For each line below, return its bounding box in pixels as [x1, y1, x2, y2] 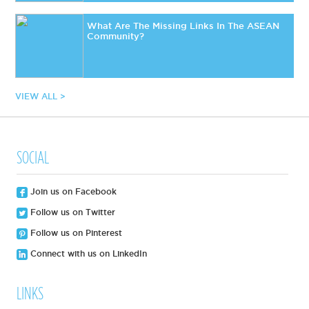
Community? [87, 31, 145, 41]
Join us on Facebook [28, 186, 117, 196]
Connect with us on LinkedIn [28, 248, 148, 258]
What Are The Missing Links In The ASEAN [87, 21, 280, 31]
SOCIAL [17, 148, 50, 166]
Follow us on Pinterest [28, 228, 123, 237]
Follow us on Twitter [28, 207, 116, 217]
